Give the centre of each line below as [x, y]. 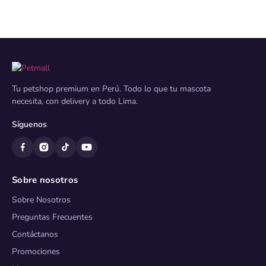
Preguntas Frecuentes [52, 217]
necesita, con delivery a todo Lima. [75, 101]
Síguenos [29, 124]
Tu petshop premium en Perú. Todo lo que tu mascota [111, 89]
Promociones [36, 251]
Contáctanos [35, 234]
